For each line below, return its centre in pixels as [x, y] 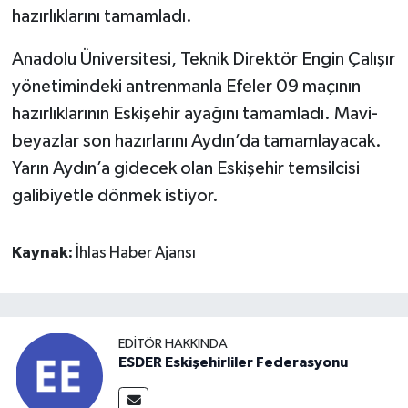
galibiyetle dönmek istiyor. [115, 196]
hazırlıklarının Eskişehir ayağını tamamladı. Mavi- [194, 114]
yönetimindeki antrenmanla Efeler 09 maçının [186, 87]
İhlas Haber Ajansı [135, 254]
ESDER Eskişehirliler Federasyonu [233, 363]
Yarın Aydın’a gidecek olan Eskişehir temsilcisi [185, 169]
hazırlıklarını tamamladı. [102, 17]
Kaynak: [43, 254]
